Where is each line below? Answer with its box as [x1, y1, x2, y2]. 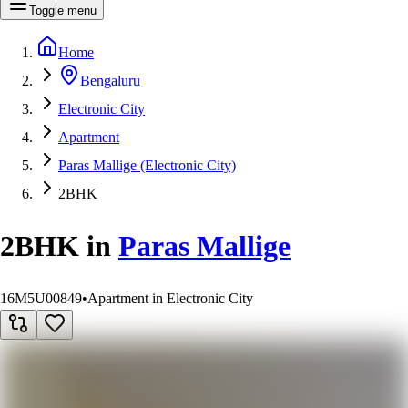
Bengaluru [80, 72, 140, 88]
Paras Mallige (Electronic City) [58, 157, 236, 173]
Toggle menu [29, 3, 97, 17]
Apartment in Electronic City [87, 290, 253, 306]
